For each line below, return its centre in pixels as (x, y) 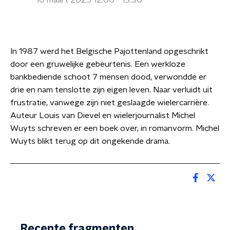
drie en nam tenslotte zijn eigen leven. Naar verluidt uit (111, 90)
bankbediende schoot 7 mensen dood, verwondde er (108, 77)
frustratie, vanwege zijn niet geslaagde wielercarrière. (110, 103)
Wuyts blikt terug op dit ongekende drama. (90, 141)
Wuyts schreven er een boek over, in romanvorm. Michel (115, 128)
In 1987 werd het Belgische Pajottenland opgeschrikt (109, 51)
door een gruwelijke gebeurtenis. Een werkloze (98, 64)
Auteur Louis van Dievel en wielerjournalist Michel (103, 116)
